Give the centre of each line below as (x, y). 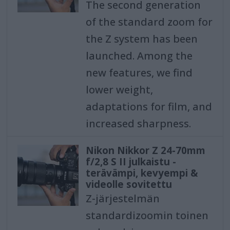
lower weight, (119, 89)
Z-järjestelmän (122, 198)
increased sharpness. (138, 123)
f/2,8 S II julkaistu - (131, 161)
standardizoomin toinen (147, 215)
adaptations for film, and (149, 106)
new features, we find (139, 72)
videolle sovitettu (129, 184)
